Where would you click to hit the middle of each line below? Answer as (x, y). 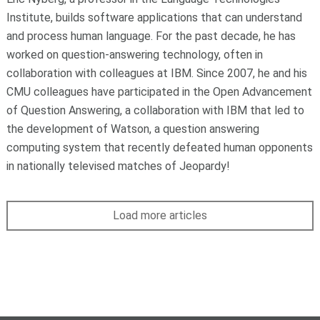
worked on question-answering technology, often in (134, 55)
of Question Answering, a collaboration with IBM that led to (155, 111)
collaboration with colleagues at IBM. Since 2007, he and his (156, 74)
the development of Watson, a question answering (132, 129)
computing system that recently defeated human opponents (159, 148)
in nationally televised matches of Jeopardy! (118, 166)
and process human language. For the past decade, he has (151, 36)
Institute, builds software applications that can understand (154, 18)
